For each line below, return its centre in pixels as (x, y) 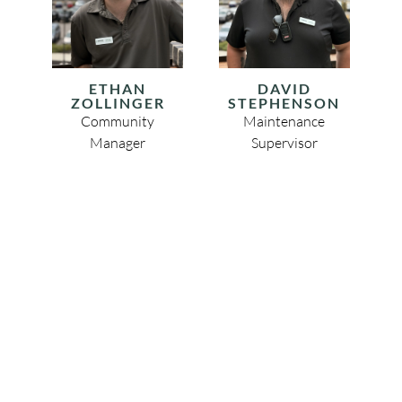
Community (118, 122)
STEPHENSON (284, 103)
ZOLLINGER (118, 103)
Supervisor (284, 143)
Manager (118, 143)
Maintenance (284, 122)
